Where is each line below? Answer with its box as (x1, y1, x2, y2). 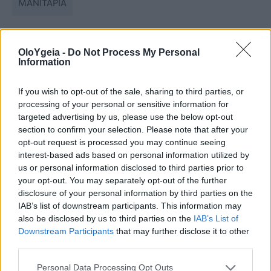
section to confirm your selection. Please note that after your (18, 124, 248, 134)
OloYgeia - (18, 47, 68, 57)
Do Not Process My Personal (68, 47, 200, 57)
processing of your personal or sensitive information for (18, 99, 229, 109)
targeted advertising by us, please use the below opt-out (18, 111, 233, 122)
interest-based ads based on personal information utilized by (18, 149, 249, 160)
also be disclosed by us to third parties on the (18, 213, 194, 223)
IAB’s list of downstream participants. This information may (18, 200, 241, 211)
